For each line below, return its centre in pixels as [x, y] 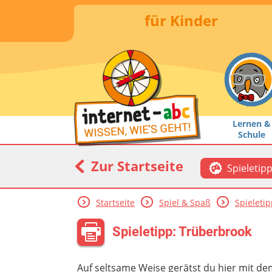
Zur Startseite [135, 165]
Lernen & [251, 123]
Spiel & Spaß [185, 203]
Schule [251, 134]
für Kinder [181, 20]
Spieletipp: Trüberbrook [182, 231]
